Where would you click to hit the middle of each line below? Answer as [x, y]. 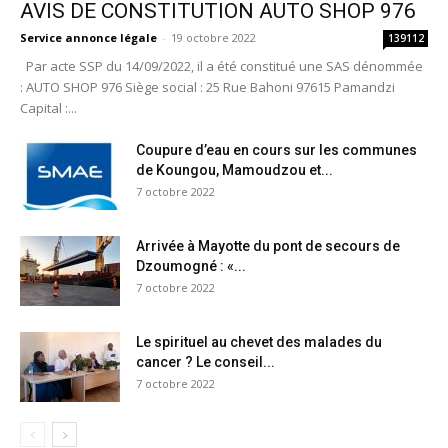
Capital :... [48, 108]
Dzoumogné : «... [191, 266]
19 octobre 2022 [213, 38]
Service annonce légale [88, 38]
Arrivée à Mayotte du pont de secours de [268, 246]
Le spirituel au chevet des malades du [259, 342]
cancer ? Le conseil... [205, 362]
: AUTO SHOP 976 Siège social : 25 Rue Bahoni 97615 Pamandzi [207, 87]
